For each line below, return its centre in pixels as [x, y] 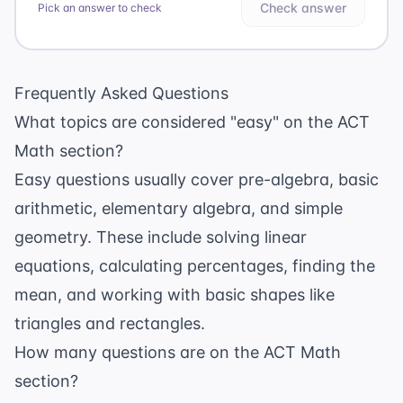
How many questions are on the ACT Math [178, 353]
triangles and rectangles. [110, 324]
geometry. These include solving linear [161, 237]
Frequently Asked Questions [121, 94]
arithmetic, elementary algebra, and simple [179, 209]
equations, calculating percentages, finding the [195, 266]
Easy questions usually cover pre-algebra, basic [197, 180]
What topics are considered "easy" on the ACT [192, 122]
